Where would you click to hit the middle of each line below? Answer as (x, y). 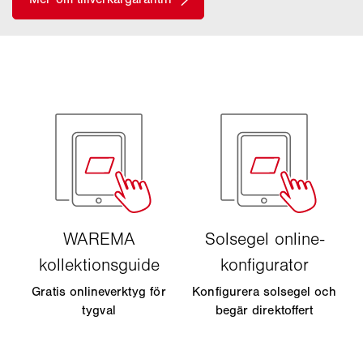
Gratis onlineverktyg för (99, 291)
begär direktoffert (264, 310)
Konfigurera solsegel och (264, 291)
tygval (99, 310)
